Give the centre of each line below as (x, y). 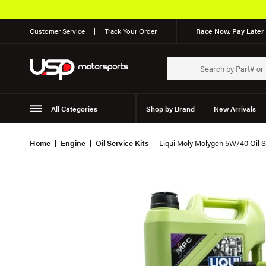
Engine (73, 143)
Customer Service (57, 31)
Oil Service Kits (122, 143)
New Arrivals (235, 109)
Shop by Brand (170, 109)
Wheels (109, 137)
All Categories (74, 109)
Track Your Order (131, 31)
